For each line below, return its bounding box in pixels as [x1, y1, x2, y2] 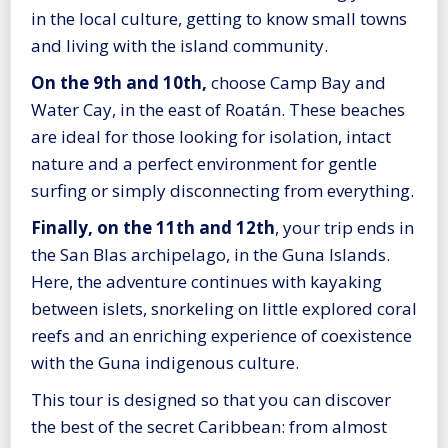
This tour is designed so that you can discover [31, 388, 391, 412]
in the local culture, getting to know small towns [31, 7, 407, 31]
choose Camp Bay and [207, 71, 386, 95]
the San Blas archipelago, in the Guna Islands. [31, 243, 390, 267]
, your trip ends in [275, 216, 414, 240]
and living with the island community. [31, 34, 328, 58]
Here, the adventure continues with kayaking [31, 270, 382, 294]
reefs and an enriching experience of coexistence [31, 324, 412, 348]
